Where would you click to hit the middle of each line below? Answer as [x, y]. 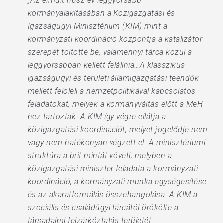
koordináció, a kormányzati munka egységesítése [117, 181]
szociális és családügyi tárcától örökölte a [103, 207]
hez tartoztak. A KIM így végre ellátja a [97, 117]
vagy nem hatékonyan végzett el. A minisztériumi [116, 143]
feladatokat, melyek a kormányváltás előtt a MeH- [116, 104]
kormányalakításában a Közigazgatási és [101, 13]
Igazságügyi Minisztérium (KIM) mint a [98, 26]
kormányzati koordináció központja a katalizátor [115, 39]
